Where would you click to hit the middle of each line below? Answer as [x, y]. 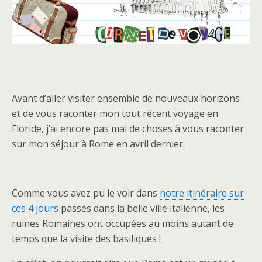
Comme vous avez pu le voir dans [86, 193]
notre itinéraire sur [202, 193]
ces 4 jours [35, 208]
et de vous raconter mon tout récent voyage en [115, 114]
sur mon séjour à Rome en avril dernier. [98, 144]
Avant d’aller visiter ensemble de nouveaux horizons [126, 99]
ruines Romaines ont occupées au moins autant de [123, 224]
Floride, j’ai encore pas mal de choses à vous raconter [128, 129]
